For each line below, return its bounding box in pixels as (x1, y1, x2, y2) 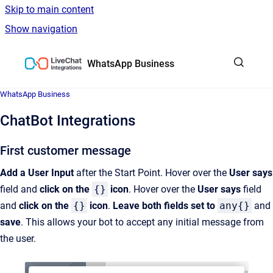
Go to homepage (87, 49, 158, 61)
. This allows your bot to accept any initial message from (21, 216, 264, 228)
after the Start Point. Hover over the (74, 167, 229, 179)
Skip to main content (5, 4, 94, 15)
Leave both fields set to (113, 200, 215, 211)
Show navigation (5, 23, 77, 35)
